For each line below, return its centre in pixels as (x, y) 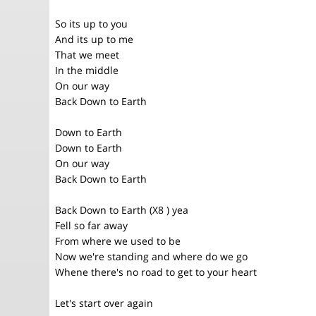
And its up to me (94, 39)
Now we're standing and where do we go (151, 256)
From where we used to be (118, 241)
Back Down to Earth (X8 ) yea (122, 210)
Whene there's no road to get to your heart (156, 272)
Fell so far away (91, 225)
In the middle (87, 70)
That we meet (87, 55)
